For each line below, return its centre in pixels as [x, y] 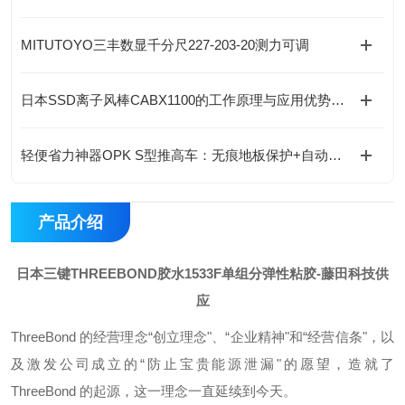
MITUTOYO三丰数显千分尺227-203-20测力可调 [165, 45]
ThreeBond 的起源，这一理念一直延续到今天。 [154, 391]
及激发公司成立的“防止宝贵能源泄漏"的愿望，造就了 [202, 364]
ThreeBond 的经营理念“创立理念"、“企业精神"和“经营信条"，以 [202, 337]
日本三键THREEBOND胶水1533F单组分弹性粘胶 [166, 273]
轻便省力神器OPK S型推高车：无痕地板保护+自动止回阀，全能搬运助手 [335, 155]
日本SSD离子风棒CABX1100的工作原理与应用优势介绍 [338, 100]
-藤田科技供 [353, 273]
